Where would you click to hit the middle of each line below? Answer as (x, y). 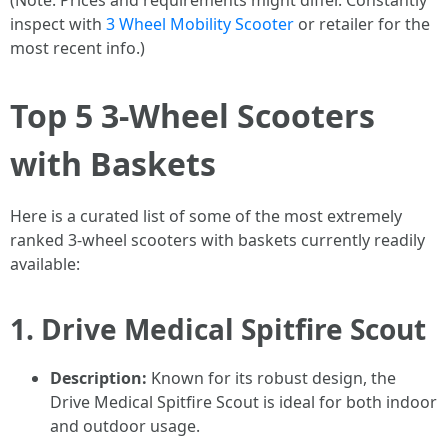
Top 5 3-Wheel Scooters (192, 115)
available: (45, 264)
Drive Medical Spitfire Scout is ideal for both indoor (243, 402)
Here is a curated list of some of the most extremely (206, 216)
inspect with (58, 24)
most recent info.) (77, 48)
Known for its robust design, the (271, 378)
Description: (98, 378)
